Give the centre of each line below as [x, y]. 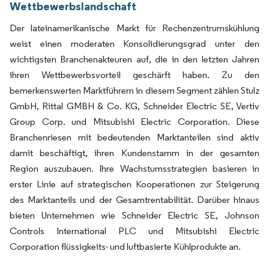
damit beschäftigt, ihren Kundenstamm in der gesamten [134, 153]
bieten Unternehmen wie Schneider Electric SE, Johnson [134, 215]
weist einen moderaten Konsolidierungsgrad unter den [134, 43]
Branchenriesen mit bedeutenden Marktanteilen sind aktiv [134, 137]
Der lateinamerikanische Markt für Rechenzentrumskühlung [134, 28]
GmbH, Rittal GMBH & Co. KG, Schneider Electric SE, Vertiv [134, 106]
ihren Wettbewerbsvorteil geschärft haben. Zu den [134, 74]
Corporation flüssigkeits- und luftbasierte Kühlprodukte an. [125, 246]
